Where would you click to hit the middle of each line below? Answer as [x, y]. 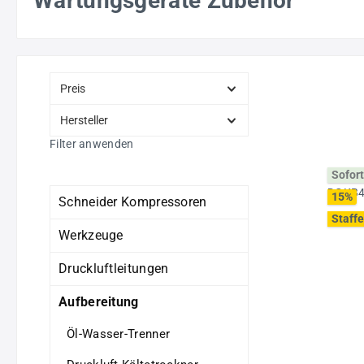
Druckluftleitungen [114, 268]
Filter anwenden [92, 143]
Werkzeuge [91, 235]
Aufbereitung [99, 301]
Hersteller [84, 120]
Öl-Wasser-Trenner [119, 334]
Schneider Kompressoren [133, 201]
